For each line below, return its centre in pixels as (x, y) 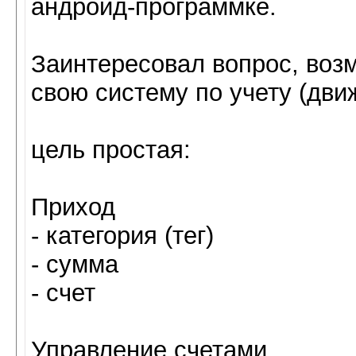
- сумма (75, 264)
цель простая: (111, 150)
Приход (73, 207)
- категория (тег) (122, 236)
